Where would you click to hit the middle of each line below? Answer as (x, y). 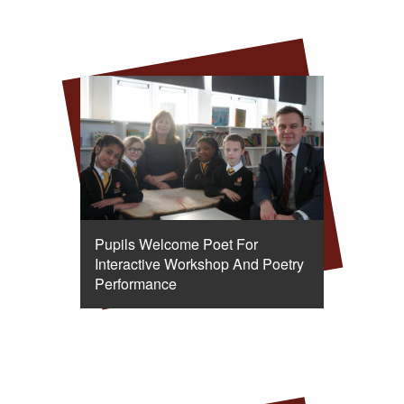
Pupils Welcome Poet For (176, 244)
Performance (135, 284)
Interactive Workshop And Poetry (199, 264)
